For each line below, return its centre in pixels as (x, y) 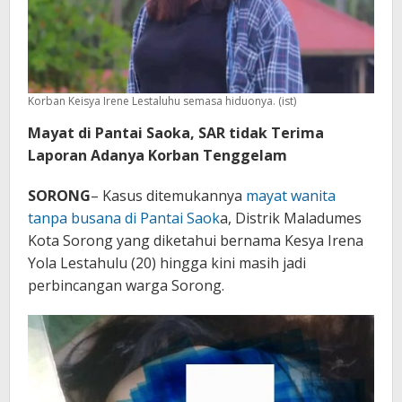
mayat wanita (293, 196)
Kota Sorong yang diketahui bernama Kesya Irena (196, 241)
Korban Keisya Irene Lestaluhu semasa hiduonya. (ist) (162, 101)
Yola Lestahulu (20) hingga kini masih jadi (167, 263)
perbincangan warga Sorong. (126, 286)
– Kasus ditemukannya (168, 196)
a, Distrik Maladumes (291, 218)
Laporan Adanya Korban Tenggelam (157, 156)
